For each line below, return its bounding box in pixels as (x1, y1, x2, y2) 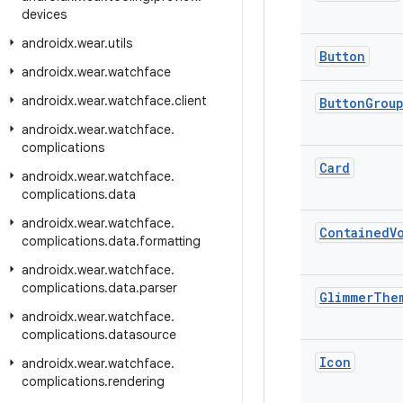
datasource (108, 327, 176, 343)
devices (22, 6, 67, 22)
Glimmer (319, 289, 373, 306)
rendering (108, 373, 165, 390)
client (175, 93, 207, 109)
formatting (139, 233, 201, 249)
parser (139, 280, 177, 296)
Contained (319, 224, 390, 241)
